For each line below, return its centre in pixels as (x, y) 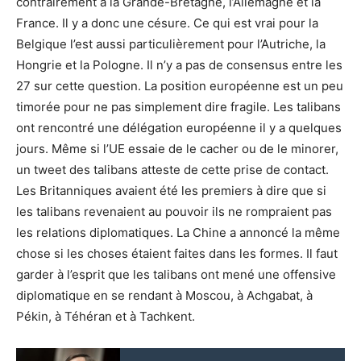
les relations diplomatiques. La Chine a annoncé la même (178, 232)
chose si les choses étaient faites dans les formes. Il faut (177, 253)
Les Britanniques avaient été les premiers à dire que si (171, 190)
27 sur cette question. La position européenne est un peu (180, 85)
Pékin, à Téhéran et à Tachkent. (106, 316)
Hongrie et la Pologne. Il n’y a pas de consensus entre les (179, 64)
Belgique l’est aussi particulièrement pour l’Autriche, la (171, 44)
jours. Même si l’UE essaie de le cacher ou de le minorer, (177, 148)
